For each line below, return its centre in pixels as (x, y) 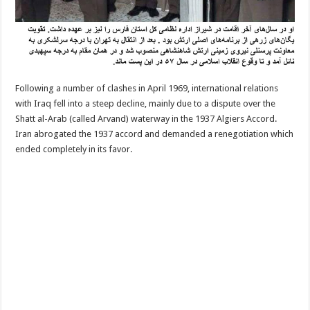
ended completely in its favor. (74, 149)
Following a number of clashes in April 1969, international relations (147, 88)
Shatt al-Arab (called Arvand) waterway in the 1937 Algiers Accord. (146, 118)
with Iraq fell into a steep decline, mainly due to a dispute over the (146, 103)
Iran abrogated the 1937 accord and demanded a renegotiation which (155, 134)
